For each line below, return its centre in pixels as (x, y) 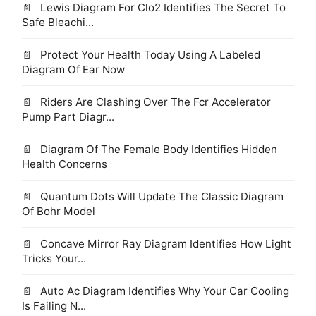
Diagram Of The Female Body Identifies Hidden (157, 150)
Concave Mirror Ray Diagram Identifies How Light (164, 244)
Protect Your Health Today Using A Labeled (149, 55)
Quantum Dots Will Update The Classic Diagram (160, 197)
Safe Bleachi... (58, 23)
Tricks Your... (54, 259)
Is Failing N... (54, 306)
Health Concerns (65, 164)
